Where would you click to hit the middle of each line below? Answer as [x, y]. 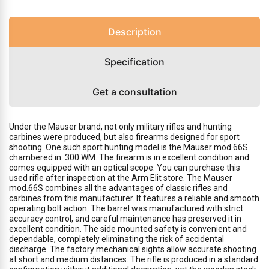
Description [134, 32]
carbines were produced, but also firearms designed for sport [124, 137]
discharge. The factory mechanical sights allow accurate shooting [133, 249]
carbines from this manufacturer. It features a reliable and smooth [134, 198]
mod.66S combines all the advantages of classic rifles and [118, 188]
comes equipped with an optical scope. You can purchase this [125, 168]
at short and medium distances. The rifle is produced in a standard [134, 259]
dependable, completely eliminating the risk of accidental [116, 239]
